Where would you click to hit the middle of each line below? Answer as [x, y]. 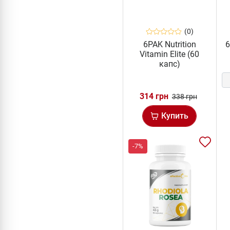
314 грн [154, 97]
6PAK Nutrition [169, 45]
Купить [175, 116]
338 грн [184, 97]
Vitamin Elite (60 [170, 54]
